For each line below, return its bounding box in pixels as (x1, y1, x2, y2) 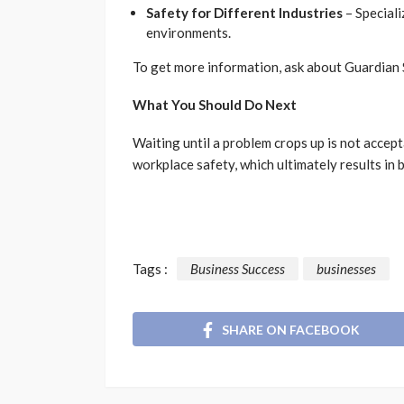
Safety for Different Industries (146, 5, 343, 22)
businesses (317, 261, 376, 278)
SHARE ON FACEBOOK (222, 321, 360, 337)
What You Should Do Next (133, 96, 297, 114)
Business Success (190, 261, 285, 278)
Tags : (133, 261, 168, 278)
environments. (146, 24, 231, 41)
